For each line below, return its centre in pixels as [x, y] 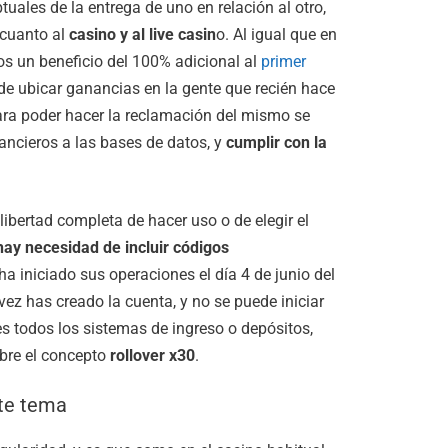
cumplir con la [276, 142]
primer [283, 61]
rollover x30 [152, 355]
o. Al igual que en [276, 34]
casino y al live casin [142, 34]
